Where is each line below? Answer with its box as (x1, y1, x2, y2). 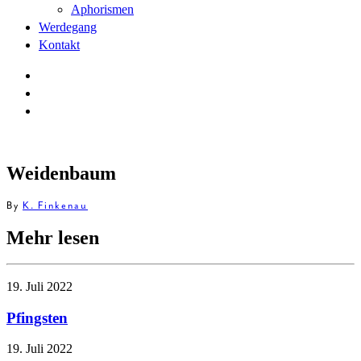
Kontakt (39, 38, 80, 52)
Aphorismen (71, 2, 134, 17)
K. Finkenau (23, 199, 88, 212)
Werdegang (39, 20, 97, 35)
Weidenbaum (6, 163, 116, 185)
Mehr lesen (6, 226, 99, 248)
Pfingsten (6, 309, 68, 326)
